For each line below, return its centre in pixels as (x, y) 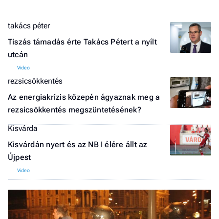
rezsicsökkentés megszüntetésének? (75, 110)
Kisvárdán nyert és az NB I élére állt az (78, 144)
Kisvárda (23, 128)
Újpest (20, 157)
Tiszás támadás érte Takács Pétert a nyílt (82, 42)
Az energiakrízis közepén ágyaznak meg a (84, 97)
